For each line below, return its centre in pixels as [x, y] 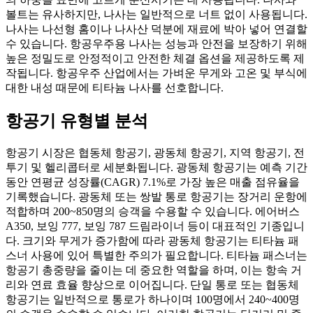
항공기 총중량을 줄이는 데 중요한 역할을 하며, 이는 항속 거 [154, 270]
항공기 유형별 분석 [77, 121]
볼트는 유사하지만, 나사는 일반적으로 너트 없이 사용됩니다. [156, 15]
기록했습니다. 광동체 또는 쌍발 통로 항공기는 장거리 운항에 [156, 196]
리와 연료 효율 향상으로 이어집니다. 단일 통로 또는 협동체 [152, 284]
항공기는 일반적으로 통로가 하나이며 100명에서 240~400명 [153, 299]
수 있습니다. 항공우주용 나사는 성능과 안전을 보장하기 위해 [156, 44]
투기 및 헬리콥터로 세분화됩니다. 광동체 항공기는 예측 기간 [156, 167]
